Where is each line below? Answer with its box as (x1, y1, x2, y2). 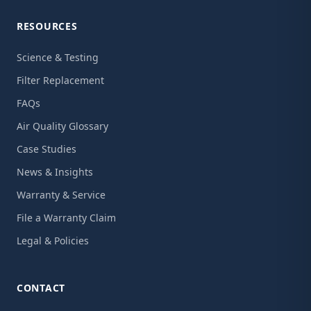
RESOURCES (17, 19, 78, 33)
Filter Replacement (17, 74, 104, 87)
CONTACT (17, 281, 65, 294)
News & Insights (17, 165, 93, 178)
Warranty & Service (17, 188, 106, 201)
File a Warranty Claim (17, 211, 116, 224)
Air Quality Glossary (17, 119, 108, 133)
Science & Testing (17, 51, 99, 64)
